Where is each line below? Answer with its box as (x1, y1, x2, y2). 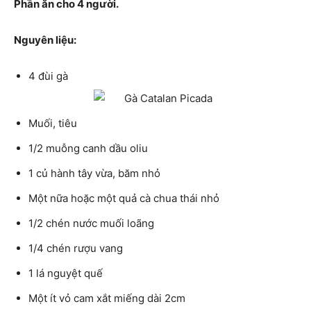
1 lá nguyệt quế (28, 267, 103, 280)
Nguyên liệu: (14, 33, 76, 47)
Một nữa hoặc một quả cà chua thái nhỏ (28, 192, 219, 205)
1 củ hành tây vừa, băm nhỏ (28, 167, 160, 180)
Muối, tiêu (28, 117, 77, 131)
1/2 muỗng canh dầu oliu (28, 142, 148, 155)
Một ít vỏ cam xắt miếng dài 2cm (28, 292, 185, 305)
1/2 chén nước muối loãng (28, 217, 154, 230)
